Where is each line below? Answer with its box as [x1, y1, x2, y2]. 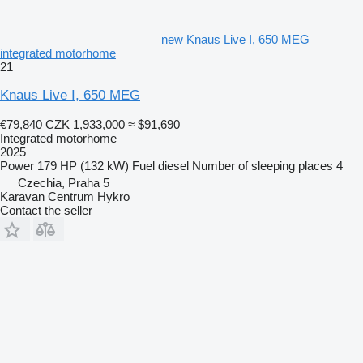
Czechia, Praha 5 [18, 175, 109, 190]
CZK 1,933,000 [45, 117, 125, 131]
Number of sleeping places [192, 158, 333, 173]
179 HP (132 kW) [37, 158, 129, 173]
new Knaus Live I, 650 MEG [161, 32, 310, 46]
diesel [158, 158, 189, 173]
